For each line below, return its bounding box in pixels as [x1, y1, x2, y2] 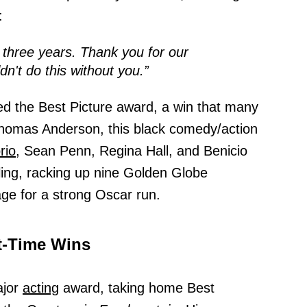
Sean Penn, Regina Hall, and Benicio [20, 143, 247, 159]
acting [23, 280, 59, 296]
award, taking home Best [59, 280, 214, 296]
